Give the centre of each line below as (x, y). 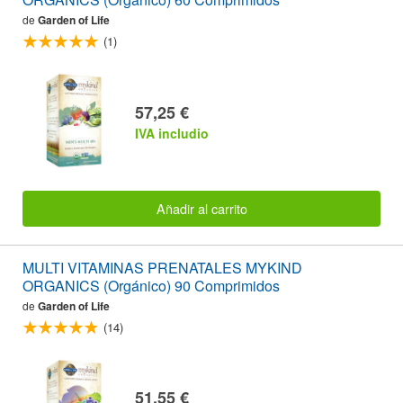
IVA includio (172, 133)
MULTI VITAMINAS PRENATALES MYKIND (162, 268)
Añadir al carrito (201, 208)
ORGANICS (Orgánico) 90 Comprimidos (151, 286)
